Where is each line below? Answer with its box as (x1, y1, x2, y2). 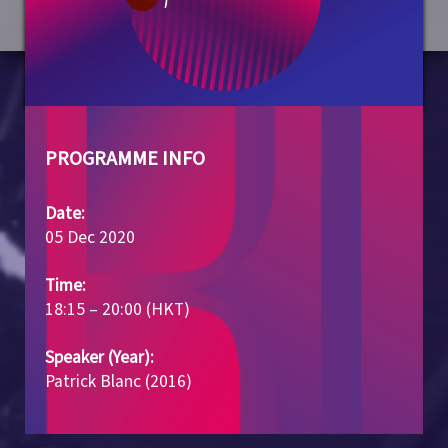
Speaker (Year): (45, 344, 154, 370)
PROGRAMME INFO (45, 144, 205, 173)
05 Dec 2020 (45, 224, 135, 250)
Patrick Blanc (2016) (45, 368, 192, 394)
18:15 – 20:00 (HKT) (45, 296, 190, 322)
